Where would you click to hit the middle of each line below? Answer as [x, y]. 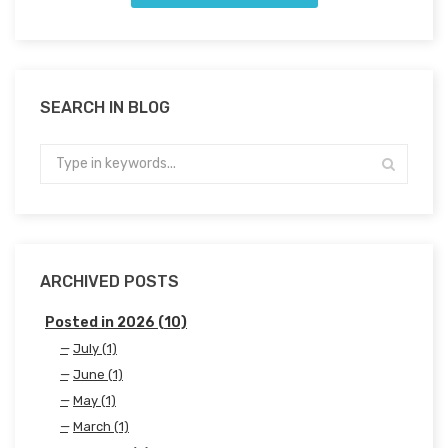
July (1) [95, 348]
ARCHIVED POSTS [109, 281]
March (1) [101, 426]
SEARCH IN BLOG [105, 107]
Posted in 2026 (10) [116, 322]
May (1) [94, 400]
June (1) [98, 374]
